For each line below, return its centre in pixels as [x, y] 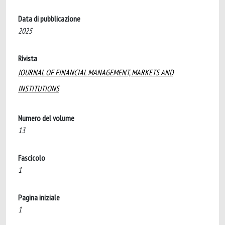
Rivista [28, 58]
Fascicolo [32, 158]
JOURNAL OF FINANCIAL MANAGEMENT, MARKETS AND [96, 72]
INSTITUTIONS [39, 88]
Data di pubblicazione [49, 19]
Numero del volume [46, 118]
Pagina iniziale [39, 197]
